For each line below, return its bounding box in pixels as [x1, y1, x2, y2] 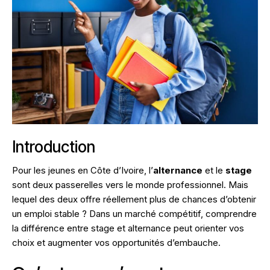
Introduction [12, 137, 95, 157]
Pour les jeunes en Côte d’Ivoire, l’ [12, 164, 153, 176]
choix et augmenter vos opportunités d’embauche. [12, 236, 221, 248]
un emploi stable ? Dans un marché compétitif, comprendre [12, 207, 257, 219]
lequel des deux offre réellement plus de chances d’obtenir [12, 193, 256, 205]
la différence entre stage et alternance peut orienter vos [12, 222, 244, 234]
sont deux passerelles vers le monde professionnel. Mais [12, 178, 248, 190]
